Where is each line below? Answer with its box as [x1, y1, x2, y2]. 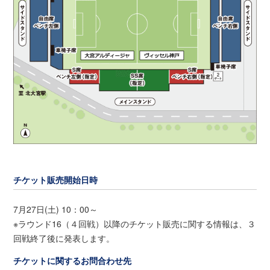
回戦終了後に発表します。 [13, 232, 115, 245]
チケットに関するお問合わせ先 [13, 254, 132, 267]
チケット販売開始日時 [13, 174, 98, 186]
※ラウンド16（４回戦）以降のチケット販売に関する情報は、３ [13, 218, 256, 230]
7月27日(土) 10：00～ [13, 203, 98, 216]
